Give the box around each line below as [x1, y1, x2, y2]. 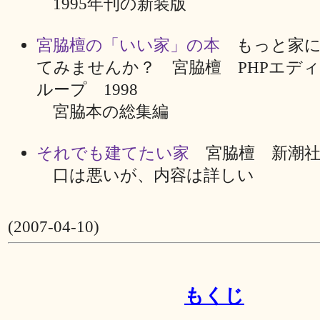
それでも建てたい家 [36, 143, 189, 162]
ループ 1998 [36, 79, 138, 99]
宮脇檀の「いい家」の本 [36, 35, 220, 54]
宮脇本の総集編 [36, 101, 169, 121]
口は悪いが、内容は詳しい [36, 165, 254, 184]
